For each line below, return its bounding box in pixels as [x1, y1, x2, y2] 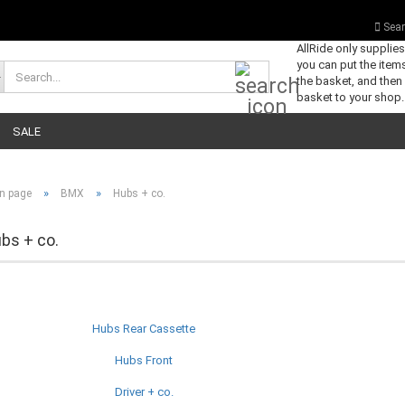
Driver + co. [114, 385, 174, 399]
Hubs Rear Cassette [92, 322, 195, 335]
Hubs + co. [113, 187, 165, 200]
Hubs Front [115, 353, 173, 367]
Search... [268, 61, 314, 74]
